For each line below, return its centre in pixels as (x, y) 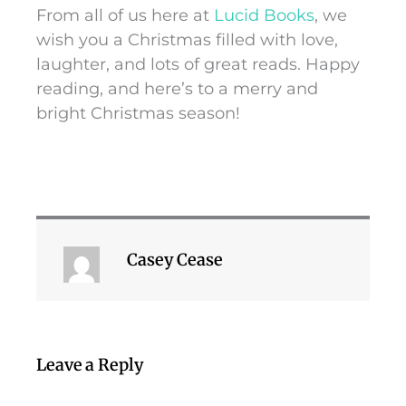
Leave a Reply (90, 365)
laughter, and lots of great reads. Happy (198, 65)
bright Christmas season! (140, 114)
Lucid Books (264, 16)
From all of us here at (125, 16)
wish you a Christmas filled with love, (187, 40)
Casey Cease (175, 259)
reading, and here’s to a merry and (177, 89)
